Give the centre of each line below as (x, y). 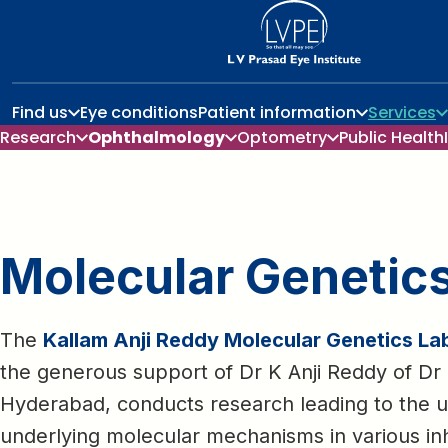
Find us (40, 112)
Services (402, 112)
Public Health (391, 137)
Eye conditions (139, 112)
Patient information (277, 112)
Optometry (282, 137)
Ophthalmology (156, 137)
